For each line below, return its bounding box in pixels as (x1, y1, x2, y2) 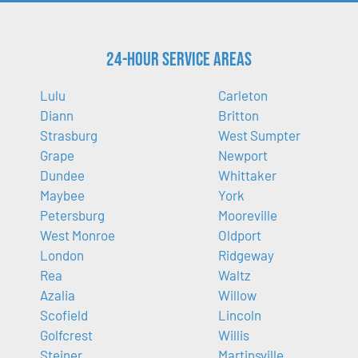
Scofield (40, 307, 88, 324)
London (40, 247, 84, 264)
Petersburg (40, 207, 105, 224)
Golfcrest (40, 327, 93, 344)
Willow (217, 287, 257, 304)
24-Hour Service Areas (106, 48, 252, 72)
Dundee (40, 167, 85, 184)
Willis (217, 327, 249, 344)
